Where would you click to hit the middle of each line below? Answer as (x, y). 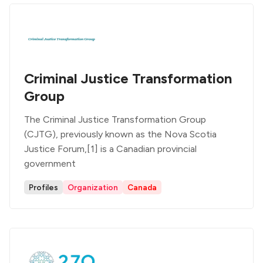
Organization (93, 187)
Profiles (43, 187)
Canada (142, 187)
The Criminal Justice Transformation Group (115, 119)
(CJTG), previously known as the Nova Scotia (120, 134)
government (50, 163)
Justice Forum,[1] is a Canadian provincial (110, 149)
